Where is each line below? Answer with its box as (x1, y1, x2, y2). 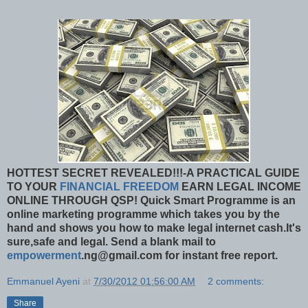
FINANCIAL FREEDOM (60, 181, 179, 193)
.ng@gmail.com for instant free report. (81, 250, 278, 262)
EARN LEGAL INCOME (179, 181, 301, 193)
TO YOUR (7, 181, 60, 193)
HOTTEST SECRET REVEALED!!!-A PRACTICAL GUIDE (7, 167, 300, 179)
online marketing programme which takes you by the (7, 208, 280, 221)
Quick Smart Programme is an (140, 195, 296, 207)
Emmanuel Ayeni (7, 276, 80, 287)
